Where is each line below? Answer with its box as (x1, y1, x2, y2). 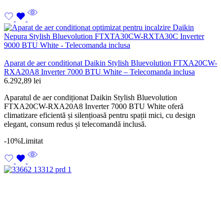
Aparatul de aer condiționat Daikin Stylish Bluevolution (4, 93, 177, 102)
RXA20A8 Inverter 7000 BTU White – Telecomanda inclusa (4, 67, 195, 76)
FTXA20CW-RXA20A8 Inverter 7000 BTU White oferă (4, 102, 184, 110)
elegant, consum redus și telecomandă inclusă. (4, 119, 147, 128)
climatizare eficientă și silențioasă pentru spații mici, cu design (4, 110, 195, 119)
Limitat (21, 136, 43, 145)
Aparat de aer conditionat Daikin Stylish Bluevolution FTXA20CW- (4, 58, 217, 67)
